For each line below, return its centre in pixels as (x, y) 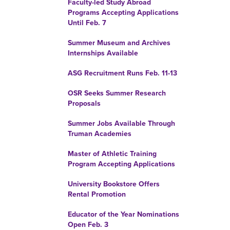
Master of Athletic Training (112, 154)
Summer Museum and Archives (119, 43)
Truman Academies (100, 134)
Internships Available (103, 53)
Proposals (84, 103)
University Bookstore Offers (114, 184)
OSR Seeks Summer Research (117, 93)
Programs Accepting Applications (123, 13)
